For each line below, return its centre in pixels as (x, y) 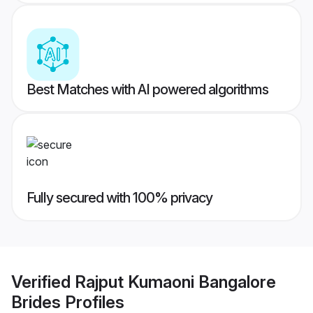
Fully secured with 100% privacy (119, 198)
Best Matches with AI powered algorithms (147, 90)
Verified (43, 282)
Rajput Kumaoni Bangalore (175, 282)
